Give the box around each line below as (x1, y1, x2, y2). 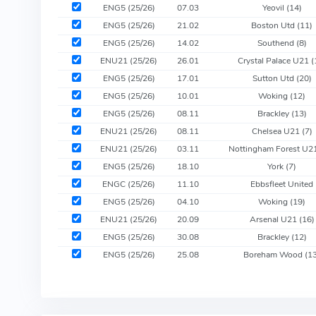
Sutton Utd (252, 72, 296, 84)
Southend (257, 37, 296, 49)
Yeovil (262, 1, 286, 13)
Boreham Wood (243, 248, 305, 260)
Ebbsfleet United (250, 178, 314, 190)
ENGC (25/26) (102, 178, 156, 190)
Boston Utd (251, 19, 298, 31)
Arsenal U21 (249, 213, 299, 225)
